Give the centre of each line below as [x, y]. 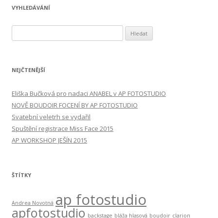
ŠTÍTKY [21, 175]
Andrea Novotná [33, 203]
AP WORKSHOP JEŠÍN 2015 [49, 140]
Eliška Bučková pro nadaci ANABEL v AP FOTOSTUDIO [89, 93]
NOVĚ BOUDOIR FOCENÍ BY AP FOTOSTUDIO [75, 105]
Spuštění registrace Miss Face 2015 [63, 128]
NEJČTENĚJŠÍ [28, 70]
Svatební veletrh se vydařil [51, 117]
